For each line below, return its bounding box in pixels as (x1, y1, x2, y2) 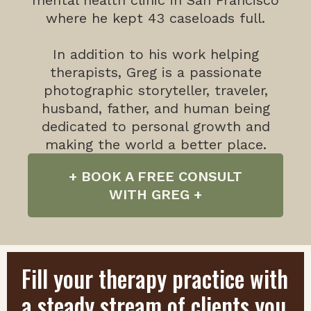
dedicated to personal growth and (41, 118, 270, 135)
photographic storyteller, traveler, (43, 82, 268, 99)
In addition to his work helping (52, 46, 259, 63)
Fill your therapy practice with (22, 262, 289, 296)
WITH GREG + (109, 186, 202, 203)
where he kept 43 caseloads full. (46, 10, 265, 27)
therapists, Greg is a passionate (49, 64, 262, 81)
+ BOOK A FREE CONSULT (69, 168, 242, 185)
